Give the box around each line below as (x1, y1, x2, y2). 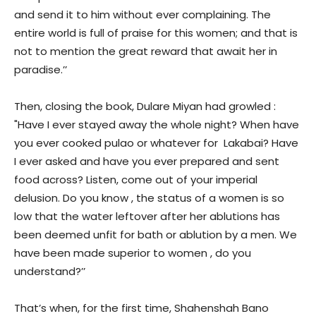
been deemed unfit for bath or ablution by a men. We (14, 227, 297, 243)
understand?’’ (14, 264, 85, 279)
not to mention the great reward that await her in (14, 44, 277, 59)
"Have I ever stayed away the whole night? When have (14, 117, 299, 133)
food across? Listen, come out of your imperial (14, 172, 257, 188)
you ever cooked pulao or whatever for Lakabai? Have (14, 135, 298, 151)
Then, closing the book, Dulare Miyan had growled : (14, 99, 276, 114)
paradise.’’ (14, 62, 67, 78)
